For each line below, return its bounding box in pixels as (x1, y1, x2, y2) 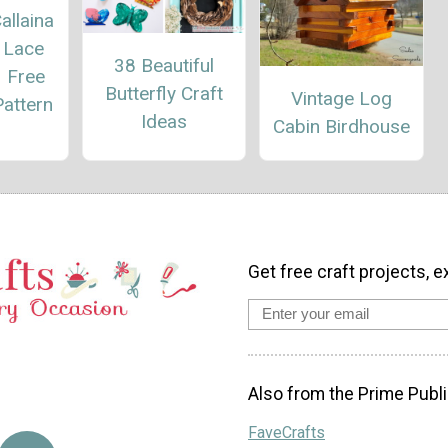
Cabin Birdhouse (272, 115, 410, 138)
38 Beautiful (113, 54, 214, 78)
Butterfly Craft (104, 82, 223, 106)
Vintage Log (290, 87, 392, 110)
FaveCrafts (248, 422, 325, 442)
